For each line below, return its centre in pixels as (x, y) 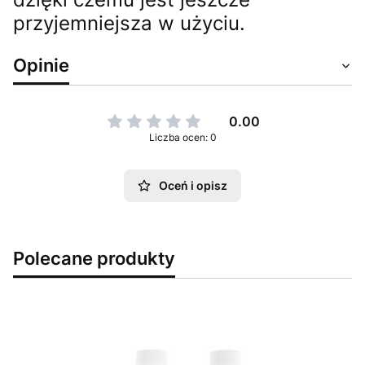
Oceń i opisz (193, 185)
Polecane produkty (94, 257)
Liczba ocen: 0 (182, 137)
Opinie (41, 64)
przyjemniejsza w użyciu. (129, 23)
